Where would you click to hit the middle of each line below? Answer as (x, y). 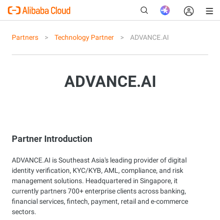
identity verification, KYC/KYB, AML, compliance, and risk (97, 170)
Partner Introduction (52, 139)
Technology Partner (84, 37)
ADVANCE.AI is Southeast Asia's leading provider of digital (99, 160)
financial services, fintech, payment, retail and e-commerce (100, 201)
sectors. (24, 212)
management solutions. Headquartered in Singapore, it (95, 181)
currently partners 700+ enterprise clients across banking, (99, 191)
